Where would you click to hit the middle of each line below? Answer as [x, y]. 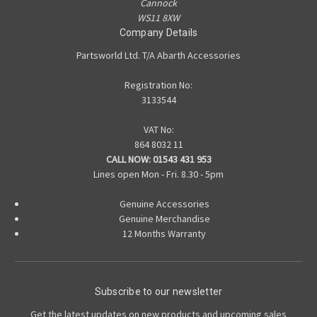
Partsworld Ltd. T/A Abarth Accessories [158, 56]
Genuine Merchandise [164, 219]
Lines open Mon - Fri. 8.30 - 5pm [158, 174]
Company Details [158, 33]
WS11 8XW [158, 18]
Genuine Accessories [164, 204]
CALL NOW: [128, 160]
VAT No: [158, 130]
